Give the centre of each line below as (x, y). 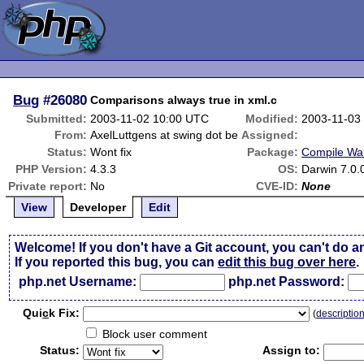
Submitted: (57, 119)
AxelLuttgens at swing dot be (165, 135)
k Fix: (65, 313)
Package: (273, 152)
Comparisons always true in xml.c (184, 100)
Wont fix (111, 152)
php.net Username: (78, 282)
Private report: (48, 186)
